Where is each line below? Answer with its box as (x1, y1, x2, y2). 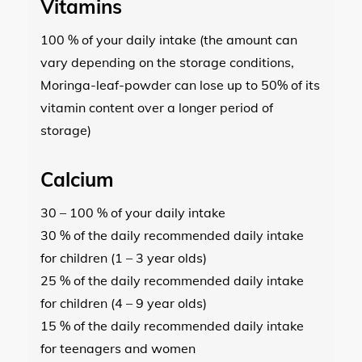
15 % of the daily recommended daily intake (40, 317, 304, 334)
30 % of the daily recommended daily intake (40, 226, 304, 243)
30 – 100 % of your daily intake (40, 204, 225, 221)
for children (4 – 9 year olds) (40, 294, 207, 311)
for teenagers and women (40, 339, 196, 356)
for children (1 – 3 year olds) (40, 249, 207, 266)
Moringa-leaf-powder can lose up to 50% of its (40, 76, 320, 93)
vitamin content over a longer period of (40, 99, 273, 116)
